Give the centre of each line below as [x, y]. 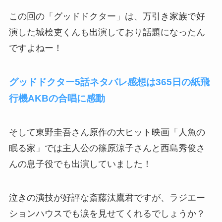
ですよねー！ [35, 48]
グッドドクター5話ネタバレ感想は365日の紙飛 [109, 82]
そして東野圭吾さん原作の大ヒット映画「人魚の [107, 132]
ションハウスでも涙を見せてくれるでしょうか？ [107, 213]
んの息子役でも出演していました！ [80, 164]
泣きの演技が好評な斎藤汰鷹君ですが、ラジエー [107, 197]
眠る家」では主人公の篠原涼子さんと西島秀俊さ [107, 148]
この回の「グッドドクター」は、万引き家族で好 [107, 17]
